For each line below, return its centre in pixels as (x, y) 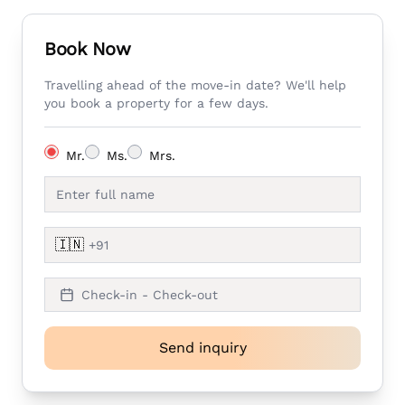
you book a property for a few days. (156, 103)
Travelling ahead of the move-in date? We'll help (195, 85)
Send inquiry (202, 348)
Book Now (87, 49)
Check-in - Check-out (150, 295)
